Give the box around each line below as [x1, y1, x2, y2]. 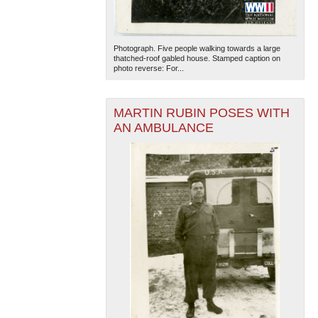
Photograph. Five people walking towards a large [113, 44, 280, 53]
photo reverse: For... [113, 64, 184, 73]
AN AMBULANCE [113, 121, 214, 136]
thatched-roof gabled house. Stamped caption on [113, 54, 280, 63]
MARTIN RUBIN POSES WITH [113, 106, 290, 121]
